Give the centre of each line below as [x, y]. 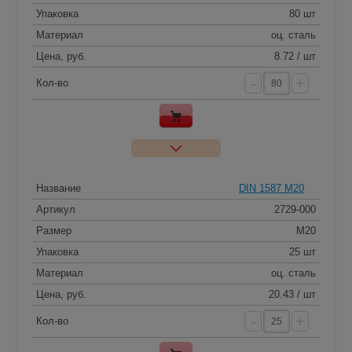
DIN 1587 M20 [271, 188]
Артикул [56, 209]
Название [59, 188]
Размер [54, 230]
